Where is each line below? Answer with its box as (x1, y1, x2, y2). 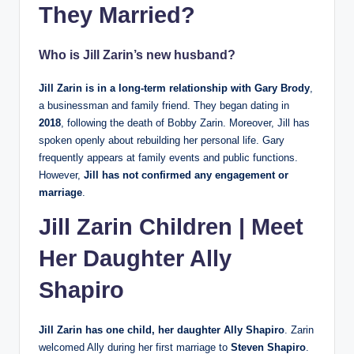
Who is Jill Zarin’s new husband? (39, 47, 235, 62)
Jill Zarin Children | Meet (39, 213, 303, 239)
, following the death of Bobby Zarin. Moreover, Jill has (61, 116, 310, 129)
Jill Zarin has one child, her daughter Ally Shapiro (39, 323, 284, 336)
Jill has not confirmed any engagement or (84, 168, 288, 181)
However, (39, 168, 84, 181)
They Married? (39, 2, 195, 28)
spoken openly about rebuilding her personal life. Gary (39, 134, 284, 146)
